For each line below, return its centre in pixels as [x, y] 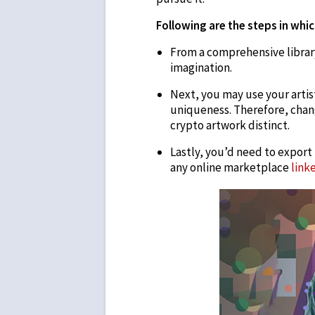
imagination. [201, 68]
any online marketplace [231, 168]
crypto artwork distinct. [230, 126]
